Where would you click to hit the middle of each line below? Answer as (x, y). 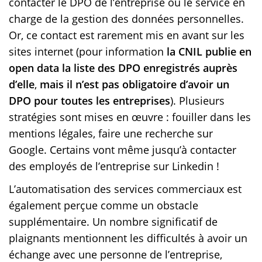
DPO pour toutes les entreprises (89, 101)
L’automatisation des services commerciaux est (125, 189)
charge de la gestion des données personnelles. (126, 19)
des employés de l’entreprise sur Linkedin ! (114, 166)
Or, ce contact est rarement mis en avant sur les (127, 35)
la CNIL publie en (209, 52)
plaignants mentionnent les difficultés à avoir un (128, 238)
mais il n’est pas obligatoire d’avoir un (135, 85)
